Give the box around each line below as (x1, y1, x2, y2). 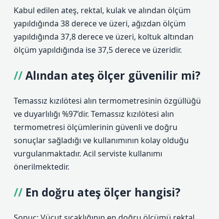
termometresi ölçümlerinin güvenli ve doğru (14, 122, 177, 132)
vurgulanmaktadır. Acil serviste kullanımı (14, 148, 162, 159)
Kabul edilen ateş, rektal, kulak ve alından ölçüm (14, 5, 191, 16)
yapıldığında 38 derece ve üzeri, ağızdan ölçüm (14, 18, 186, 29)
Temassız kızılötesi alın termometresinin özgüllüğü (14, 95, 201, 106)
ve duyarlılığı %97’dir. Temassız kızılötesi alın (14, 109, 174, 119)
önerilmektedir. (14, 161, 69, 172)
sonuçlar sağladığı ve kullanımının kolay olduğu (14, 135, 189, 146)
